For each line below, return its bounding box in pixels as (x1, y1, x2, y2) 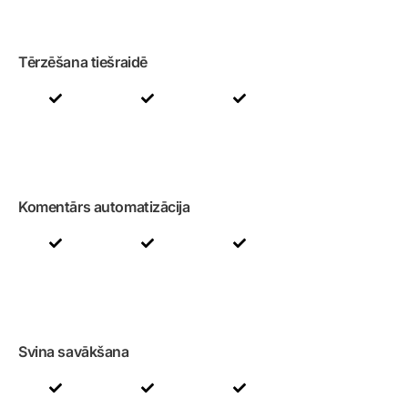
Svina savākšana (18, 342, 129, 361)
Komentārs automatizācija (18, 198, 190, 216)
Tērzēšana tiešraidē (18, 53, 148, 71)
